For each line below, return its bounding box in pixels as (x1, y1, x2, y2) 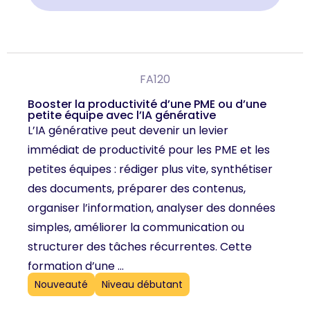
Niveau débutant (102, 277, 183, 291)
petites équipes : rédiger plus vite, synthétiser (28, 161, 273, 178)
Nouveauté (35, 277, 88, 291)
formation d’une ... (28, 258, 124, 275)
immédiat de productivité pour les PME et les (28, 142, 270, 158)
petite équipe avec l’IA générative (28, 107, 216, 124)
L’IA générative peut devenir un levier (28, 122, 228, 139)
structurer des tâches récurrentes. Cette (28, 239, 252, 255)
